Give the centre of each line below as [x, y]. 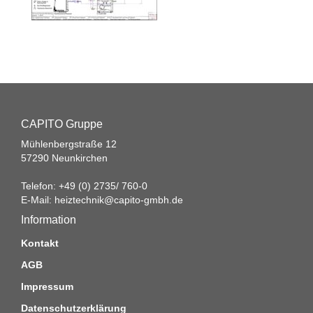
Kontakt [40, 243]
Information [49, 220]
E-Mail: [38, 200]
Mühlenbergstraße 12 [69, 144]
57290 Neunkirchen [64, 158]
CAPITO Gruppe [62, 124]
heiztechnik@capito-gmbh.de [119, 200]
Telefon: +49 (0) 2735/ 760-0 [84, 186]
